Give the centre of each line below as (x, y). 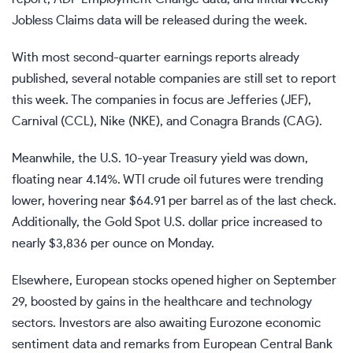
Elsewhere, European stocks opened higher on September (174, 281)
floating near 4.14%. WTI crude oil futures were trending (167, 180)
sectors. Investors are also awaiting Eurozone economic (166, 323)
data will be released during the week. (201, 21)
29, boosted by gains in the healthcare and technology (162, 302)
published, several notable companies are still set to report (174, 79)
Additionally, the (58, 223)
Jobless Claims (53, 21)
